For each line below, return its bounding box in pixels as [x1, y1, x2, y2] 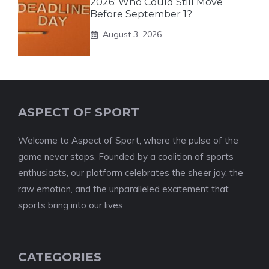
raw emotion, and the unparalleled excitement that [18, 183, 229, 195]
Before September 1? [90, 8, 192, 20]
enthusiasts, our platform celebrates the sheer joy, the [18, 167, 243, 178]
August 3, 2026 [103, 29, 162, 40]
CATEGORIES [18, 250, 101, 264]
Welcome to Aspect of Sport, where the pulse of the [18, 134, 238, 146]
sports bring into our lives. [18, 199, 125, 211]
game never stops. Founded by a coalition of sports [18, 151, 234, 162]
